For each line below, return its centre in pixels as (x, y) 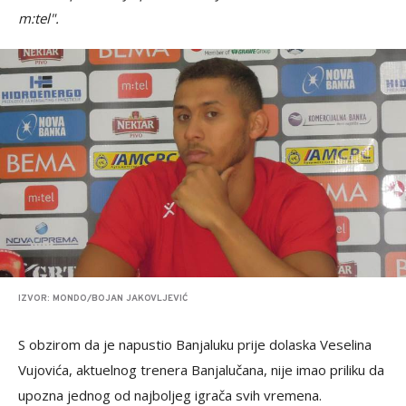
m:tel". (39, 18)
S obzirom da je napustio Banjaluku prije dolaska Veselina (195, 345)
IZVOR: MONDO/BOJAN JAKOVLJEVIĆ (103, 299)
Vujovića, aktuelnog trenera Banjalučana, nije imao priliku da (201, 370)
